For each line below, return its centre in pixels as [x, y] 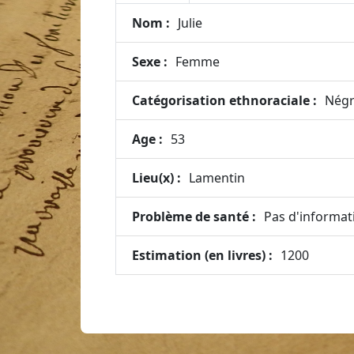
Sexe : [150, 62]
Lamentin [217, 178]
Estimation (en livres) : [202, 255]
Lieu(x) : [156, 178]
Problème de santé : [194, 217]
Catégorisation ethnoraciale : [224, 100]
